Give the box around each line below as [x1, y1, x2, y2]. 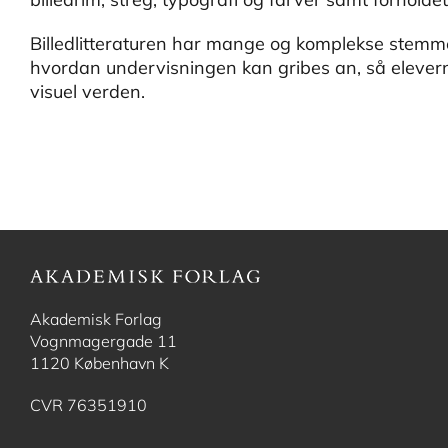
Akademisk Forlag [30, 309, 162, 329]
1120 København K [30, 353, 169, 373]
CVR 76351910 [30, 395, 147, 415]
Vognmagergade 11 [30, 331, 177, 351]
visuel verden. [30, 80, 145, 103]
